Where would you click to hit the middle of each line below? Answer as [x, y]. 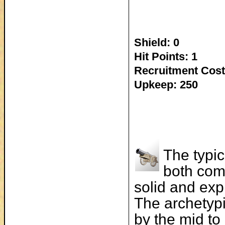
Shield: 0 [157, 42]
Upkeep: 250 [166, 85]
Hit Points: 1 [166, 57]
